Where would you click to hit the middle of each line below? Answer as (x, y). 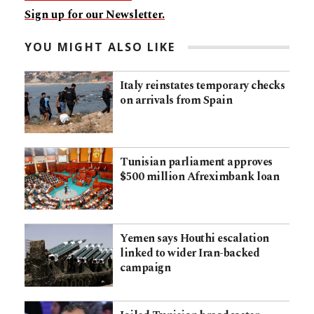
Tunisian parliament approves (196, 162)
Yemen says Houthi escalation (194, 239)
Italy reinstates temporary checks (203, 86)
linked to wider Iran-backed (190, 253)
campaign (145, 268)
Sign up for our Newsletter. (95, 15)
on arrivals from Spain (176, 101)
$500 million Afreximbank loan (200, 177)
